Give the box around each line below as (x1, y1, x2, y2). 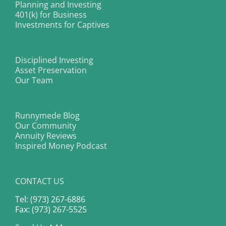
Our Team (15, 75, 53, 86)
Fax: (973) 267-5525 (15, 204, 87, 215)
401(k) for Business (15, 9, 87, 21)
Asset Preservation (15, 65, 87, 76)
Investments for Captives (15, 19, 109, 31)
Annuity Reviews (15, 130, 77, 142)
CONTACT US (15, 176, 64, 187)
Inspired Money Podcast (15, 140, 107, 152)
